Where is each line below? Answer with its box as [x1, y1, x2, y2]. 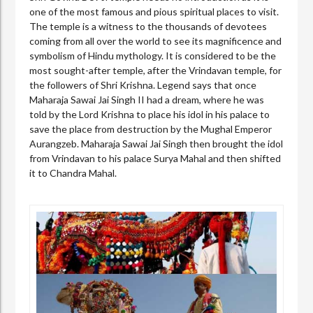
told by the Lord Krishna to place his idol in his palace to [29, 108, 270, 121]
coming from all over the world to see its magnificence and [29, 35, 282, 48]
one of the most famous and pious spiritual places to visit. [29, 6, 279, 18]
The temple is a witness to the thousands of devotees [29, 20, 268, 33]
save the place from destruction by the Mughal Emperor [29, 123, 272, 136]
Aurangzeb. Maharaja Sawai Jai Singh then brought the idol [29, 138, 284, 150]
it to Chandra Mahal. [29, 167, 117, 180]
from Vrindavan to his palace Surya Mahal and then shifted [29, 152, 282, 165]
